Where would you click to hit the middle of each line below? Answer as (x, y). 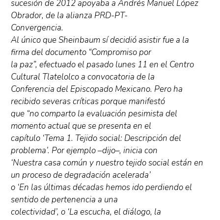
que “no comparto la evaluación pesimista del (94, 114)
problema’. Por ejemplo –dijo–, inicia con (84, 151)
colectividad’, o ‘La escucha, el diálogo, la (86, 212)
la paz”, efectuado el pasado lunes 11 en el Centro (103, 65)
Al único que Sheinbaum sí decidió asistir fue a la (100, 40)
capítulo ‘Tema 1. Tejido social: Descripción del (96, 138)
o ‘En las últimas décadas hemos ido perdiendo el (102, 188)
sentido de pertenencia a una (65, 200)
